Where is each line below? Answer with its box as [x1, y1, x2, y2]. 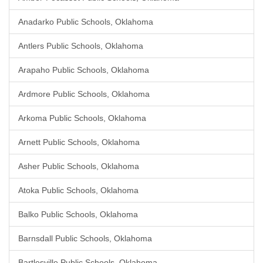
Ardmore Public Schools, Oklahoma [18, 89, 150, 99]
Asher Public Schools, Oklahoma [18, 161, 139, 171]
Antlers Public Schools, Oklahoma [18, 41, 143, 50]
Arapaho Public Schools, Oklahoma [18, 65, 149, 75]
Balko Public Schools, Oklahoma [18, 210, 138, 219]
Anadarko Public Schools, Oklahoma [18, 17, 153, 26]
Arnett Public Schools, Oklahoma [18, 137, 140, 147]
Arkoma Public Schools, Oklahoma [18, 113, 146, 123]
